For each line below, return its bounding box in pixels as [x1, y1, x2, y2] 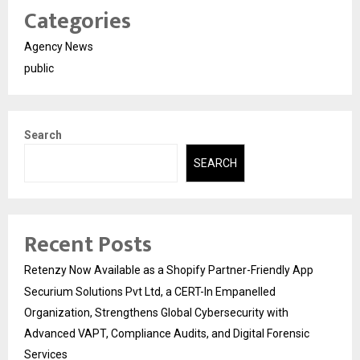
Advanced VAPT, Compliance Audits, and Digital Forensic [24, 327, 309, 341]
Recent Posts [24, 226, 152, 264]
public [24, 61, 54, 75]
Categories [24, 2, 131, 40]
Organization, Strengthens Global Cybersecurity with [24, 306, 288, 320]
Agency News [24, 39, 93, 53]
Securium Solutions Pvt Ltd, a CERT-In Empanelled [24, 285, 276, 299]
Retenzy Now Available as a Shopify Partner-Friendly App [24, 264, 313, 277]
